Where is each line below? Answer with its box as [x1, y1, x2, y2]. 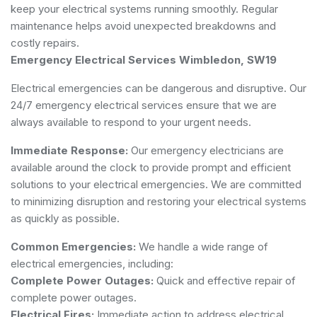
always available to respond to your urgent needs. [11, 115, 251, 129]
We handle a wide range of [136, 239, 268, 253]
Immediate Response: [11, 143, 128, 157]
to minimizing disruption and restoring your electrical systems [11, 194, 306, 208]
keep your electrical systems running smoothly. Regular [11, 1, 278, 16]
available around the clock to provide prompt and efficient [11, 160, 291, 174]
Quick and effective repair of [154, 273, 296, 287]
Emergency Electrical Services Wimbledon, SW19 [11, 52, 277, 67]
